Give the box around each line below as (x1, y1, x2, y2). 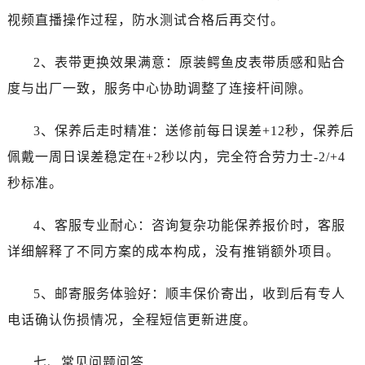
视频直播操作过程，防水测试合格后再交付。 (7, 12, 284, 27)
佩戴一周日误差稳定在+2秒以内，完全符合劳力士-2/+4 (7, 149, 345, 164)
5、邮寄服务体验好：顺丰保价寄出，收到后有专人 (33, 286, 345, 301)
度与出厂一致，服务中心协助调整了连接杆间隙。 (7, 81, 312, 95)
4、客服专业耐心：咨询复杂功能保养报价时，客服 (33, 218, 345, 232)
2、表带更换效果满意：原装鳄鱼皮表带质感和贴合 (33, 55, 345, 69)
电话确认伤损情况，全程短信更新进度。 (7, 312, 257, 327)
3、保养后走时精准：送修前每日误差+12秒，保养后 (33, 123, 354, 138)
